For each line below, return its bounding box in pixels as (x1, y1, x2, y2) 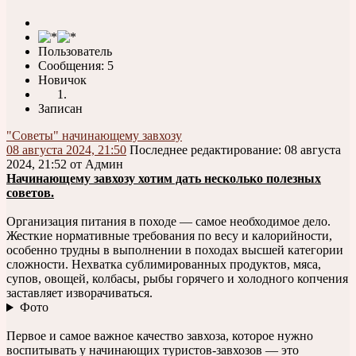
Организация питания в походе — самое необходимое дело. (6, 215, 331, 229)
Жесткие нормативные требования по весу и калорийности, (6, 229, 332, 243)
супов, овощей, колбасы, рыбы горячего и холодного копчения (6, 272, 348, 286)
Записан (38, 102, 83, 116)
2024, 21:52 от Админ (6, 157, 123, 172)
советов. (6, 186, 54, 200)
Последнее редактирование (130, 143, 278, 157)
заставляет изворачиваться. (6, 286, 153, 300)
